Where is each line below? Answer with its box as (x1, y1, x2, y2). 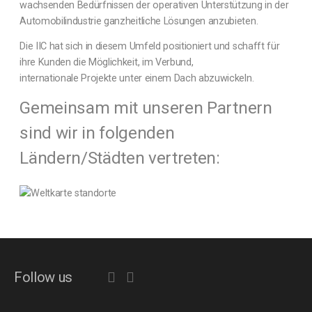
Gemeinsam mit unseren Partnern (19, 97, 272, 118)
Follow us (14, 268, 73, 286)
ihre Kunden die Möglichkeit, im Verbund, (19, 56, 194, 68)
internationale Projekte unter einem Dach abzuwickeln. (19, 72, 254, 84)
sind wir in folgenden (19, 122, 175, 143)
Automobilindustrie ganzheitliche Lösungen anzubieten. (19, 15, 258, 27)
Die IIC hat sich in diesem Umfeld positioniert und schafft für (19, 40, 280, 52)
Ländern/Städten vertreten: (19, 147, 220, 168)
